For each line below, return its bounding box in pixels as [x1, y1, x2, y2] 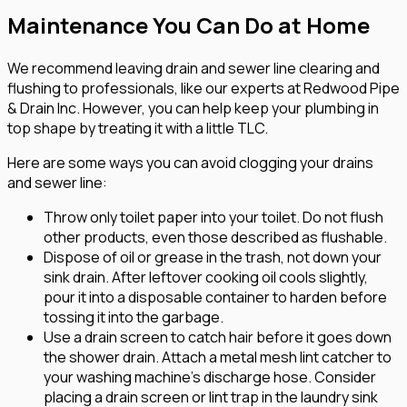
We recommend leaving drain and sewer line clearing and [7, 58, 380, 79]
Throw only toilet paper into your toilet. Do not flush [44, 207, 383, 228]
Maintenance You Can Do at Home [7, 10, 370, 41]
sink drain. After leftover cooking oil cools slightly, [44, 267, 368, 288]
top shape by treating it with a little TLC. [7, 118, 268, 139]
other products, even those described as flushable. [44, 227, 387, 248]
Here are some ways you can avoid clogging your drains [7, 153, 373, 174]
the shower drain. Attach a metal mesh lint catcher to [44, 347, 392, 368]
